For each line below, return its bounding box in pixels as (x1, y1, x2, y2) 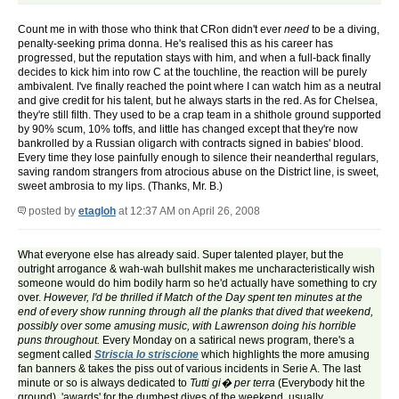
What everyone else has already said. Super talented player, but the (18, 248, 344, 262)
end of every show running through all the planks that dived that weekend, (18, 305, 373, 319)
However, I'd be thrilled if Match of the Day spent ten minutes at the (44, 291, 362, 305)
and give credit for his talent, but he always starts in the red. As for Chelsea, (18, 94, 378, 108)
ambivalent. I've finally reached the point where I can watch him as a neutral (18, 80, 381, 94)
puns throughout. (18, 334, 100, 347)
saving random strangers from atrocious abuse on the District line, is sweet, (18, 166, 379, 179)
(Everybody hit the (275, 377, 365, 390)
